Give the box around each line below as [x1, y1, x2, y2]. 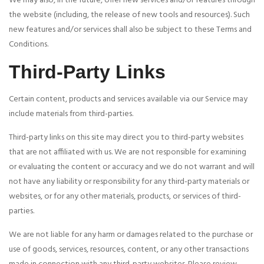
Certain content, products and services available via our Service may [9, 93, 247, 107]
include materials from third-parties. [9, 107, 133, 121]
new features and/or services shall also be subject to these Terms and [9, 23, 252, 37]
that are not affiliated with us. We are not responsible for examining [9, 146, 246, 160]
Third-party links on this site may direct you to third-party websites [9, 131, 243, 145]
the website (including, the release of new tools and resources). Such [9, 8, 250, 22]
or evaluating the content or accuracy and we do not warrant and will [9, 160, 255, 174]
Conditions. [9, 38, 48, 52]
